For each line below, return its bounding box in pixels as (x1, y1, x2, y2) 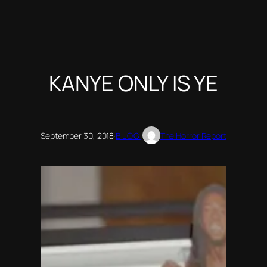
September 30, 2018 (41, 129, 114, 141)
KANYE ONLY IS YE (48, 68, 219, 98)
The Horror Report (160, 129, 226, 141)
